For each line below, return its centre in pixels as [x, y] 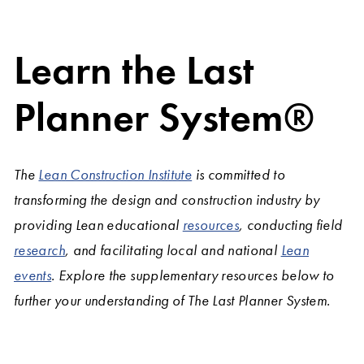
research [39, 250]
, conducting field [290, 225]
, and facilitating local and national [173, 250]
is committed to [238, 175]
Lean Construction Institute [115, 175]
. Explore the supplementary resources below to [193, 275]
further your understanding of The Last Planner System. [172, 301]
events [33, 275]
